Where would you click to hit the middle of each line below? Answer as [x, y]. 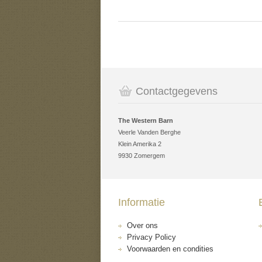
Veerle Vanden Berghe [149, 132]
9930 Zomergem [142, 156]
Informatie [142, 202]
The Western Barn [146, 120]
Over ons [142, 225]
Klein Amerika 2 [140, 144]
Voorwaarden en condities [170, 249]
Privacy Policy [151, 237]
